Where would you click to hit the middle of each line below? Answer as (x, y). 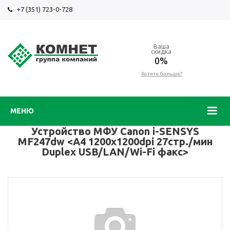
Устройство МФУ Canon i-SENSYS (115, 131)
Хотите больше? (162, 74)
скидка (161, 52)
